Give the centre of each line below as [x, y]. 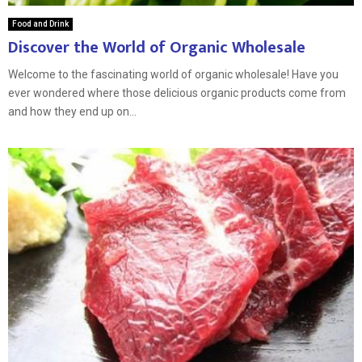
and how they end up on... [72, 112]
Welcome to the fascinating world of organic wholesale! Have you [173, 75]
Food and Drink [40, 24]
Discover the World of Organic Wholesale [157, 48]
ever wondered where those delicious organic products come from [177, 93]
